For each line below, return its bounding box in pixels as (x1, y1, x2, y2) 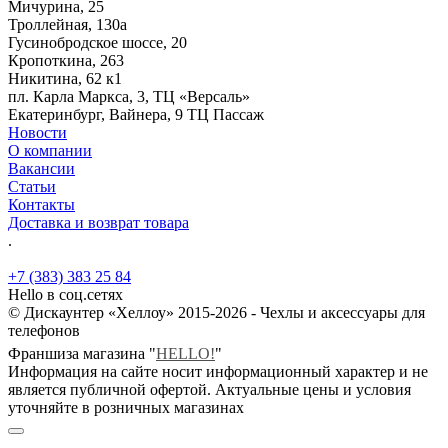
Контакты (8, 195, 75, 213)
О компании (8, 141, 92, 159)
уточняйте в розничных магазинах (8, 398, 244, 416)
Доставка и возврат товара (8, 213, 189, 231)
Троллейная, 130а (8, 15, 127, 33)
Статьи (8, 177, 56, 195)
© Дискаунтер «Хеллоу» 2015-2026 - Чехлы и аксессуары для (8, 303, 425, 321)
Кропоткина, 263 (8, 51, 124, 69)
